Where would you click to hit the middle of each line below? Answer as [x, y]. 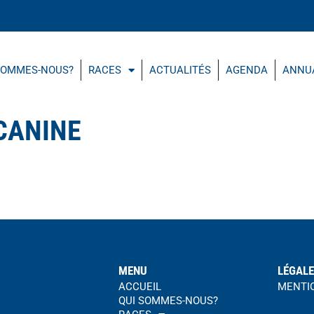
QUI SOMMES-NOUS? [168, 301]
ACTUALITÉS [180, 70]
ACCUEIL [139, 287]
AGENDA [247, 70]
